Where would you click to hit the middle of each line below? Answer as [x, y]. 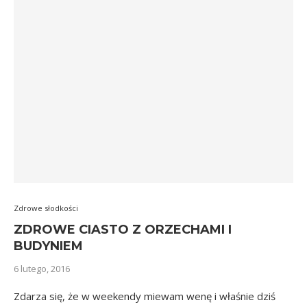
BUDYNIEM [48, 246]
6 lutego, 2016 [42, 269]
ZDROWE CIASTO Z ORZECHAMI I [123, 230]
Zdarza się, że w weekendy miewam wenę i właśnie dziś [145, 296]
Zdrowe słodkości [46, 208]
